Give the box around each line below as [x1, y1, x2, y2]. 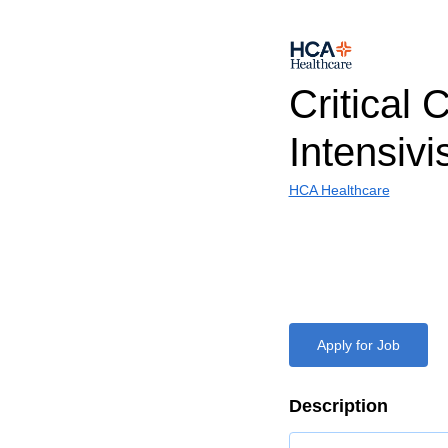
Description [288, 396, 388, 416]
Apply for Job [316, 337, 400, 353]
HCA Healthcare [288, 182, 390, 198]
